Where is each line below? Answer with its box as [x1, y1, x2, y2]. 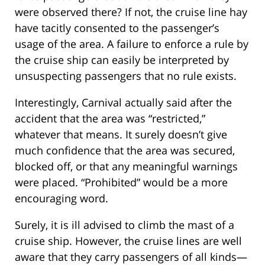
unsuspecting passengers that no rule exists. [15, 69, 237, 83]
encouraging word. [15, 191, 108, 206]
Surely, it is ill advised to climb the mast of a [15, 218, 234, 232]
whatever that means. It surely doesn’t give [15, 127, 227, 142]
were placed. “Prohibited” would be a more [15, 175, 228, 190]
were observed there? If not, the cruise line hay [15, 5, 247, 20]
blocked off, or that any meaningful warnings [15, 159, 238, 174]
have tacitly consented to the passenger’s [15, 21, 219, 35]
